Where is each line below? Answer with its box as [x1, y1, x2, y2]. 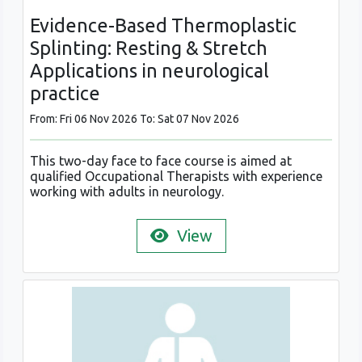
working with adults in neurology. [30, 184, 224, 200]
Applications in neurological [30, 60, 269, 82]
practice [30, 82, 100, 104]
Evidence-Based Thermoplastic [30, 15, 297, 36]
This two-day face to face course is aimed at [30, 154, 292, 169]
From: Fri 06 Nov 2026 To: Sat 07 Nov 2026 [30, 112, 239, 126]
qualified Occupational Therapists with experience [30, 169, 322, 184]
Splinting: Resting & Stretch [30, 37, 267, 59]
